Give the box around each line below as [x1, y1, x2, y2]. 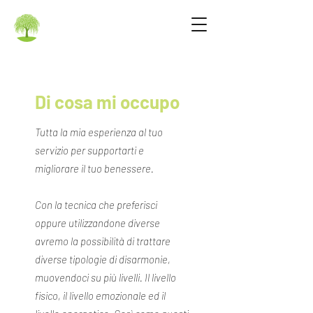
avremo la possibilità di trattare [35, 235, 170, 247]
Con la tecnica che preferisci [35, 198, 157, 211]
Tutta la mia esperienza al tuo [35, 126, 163, 138]
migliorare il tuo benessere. [35, 162, 154, 175]
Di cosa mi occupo [35, 91, 180, 112]
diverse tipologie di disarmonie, [35, 253, 170, 265]
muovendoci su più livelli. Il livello [35, 271, 176, 284]
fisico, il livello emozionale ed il [35, 289, 166, 302]
